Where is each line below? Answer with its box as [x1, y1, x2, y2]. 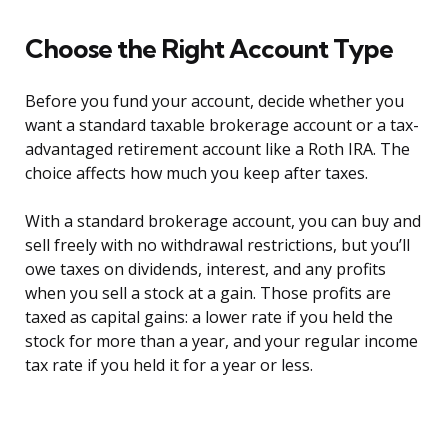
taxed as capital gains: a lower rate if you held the [25, 306, 393, 329]
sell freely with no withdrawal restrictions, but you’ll [25, 234, 410, 257]
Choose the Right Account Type [25, 32, 393, 66]
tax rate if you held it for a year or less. [25, 354, 313, 377]
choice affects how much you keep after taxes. [25, 162, 368, 185]
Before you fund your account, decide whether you [25, 90, 404, 113]
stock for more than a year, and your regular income [25, 330, 418, 353]
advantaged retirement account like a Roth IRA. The [25, 138, 410, 161]
